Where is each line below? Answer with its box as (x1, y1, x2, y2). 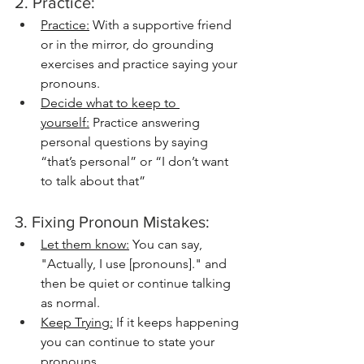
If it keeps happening (113, 314, 242, 330)
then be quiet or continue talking (41, 275, 234, 291)
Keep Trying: (41, 314, 113, 330)
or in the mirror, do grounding (41, 37, 217, 52)
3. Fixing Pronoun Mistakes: (15, 213, 210, 231)
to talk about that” (41, 173, 145, 188)
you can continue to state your (41, 334, 218, 349)
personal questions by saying (41, 134, 211, 149)
